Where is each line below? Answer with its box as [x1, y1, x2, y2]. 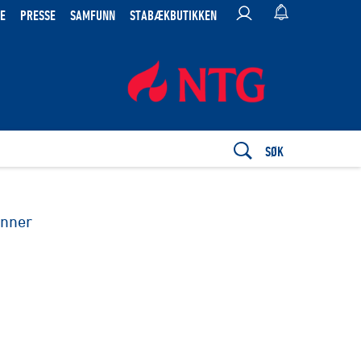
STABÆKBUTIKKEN [130, 6, 217, 23]
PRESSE [20, 6, 56, 23]
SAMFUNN [70, 6, 115, 23]
